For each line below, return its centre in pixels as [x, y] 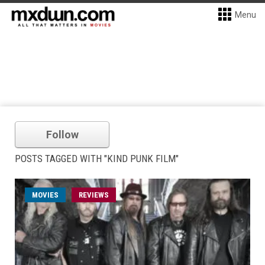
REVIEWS [94, 195]
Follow [62, 135]
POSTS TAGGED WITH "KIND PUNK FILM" [97, 159]
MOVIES [45, 195]
